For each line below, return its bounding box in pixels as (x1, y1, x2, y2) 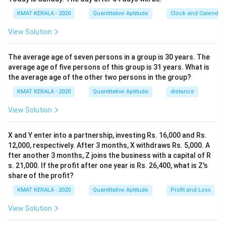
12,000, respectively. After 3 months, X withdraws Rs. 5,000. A (8, 141, 210, 149)
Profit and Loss (171, 187, 211, 193)
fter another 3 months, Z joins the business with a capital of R (8, 151, 211, 159)
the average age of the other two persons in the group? (8, 73, 191, 81)
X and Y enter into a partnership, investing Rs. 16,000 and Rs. (8, 131, 207, 139)
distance (171, 88, 194, 95)
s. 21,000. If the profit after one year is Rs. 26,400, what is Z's (8, 161, 208, 169)
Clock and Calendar (171, 10, 224, 17)
